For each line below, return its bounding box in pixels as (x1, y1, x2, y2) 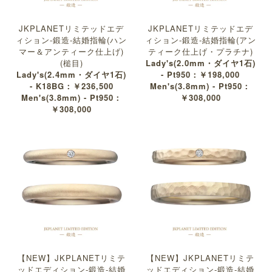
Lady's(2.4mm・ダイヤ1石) (16, 69, 127, 81)
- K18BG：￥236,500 (29, 80, 114, 92)
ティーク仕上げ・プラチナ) (148, 46, 253, 58)
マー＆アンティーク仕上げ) (19, 46, 124, 58)
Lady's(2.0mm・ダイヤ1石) (145, 57, 256, 69)
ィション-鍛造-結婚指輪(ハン (16, 34, 127, 46)
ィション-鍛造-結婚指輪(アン (144, 34, 256, 46)
